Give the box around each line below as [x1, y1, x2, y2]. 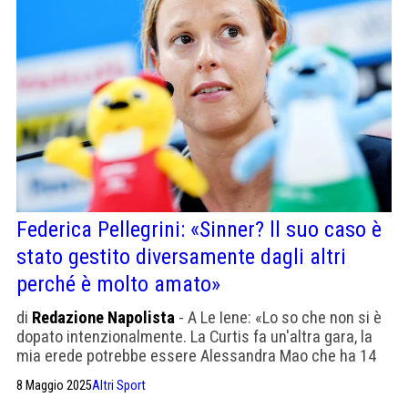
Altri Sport [92, 377, 146, 393]
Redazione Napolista [32, 307, 175, 327]
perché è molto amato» [16, 270, 220, 297]
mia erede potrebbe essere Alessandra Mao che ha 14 [16, 345, 376, 365]
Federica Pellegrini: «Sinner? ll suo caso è [16, 216, 382, 242]
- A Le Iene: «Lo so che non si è [175, 307, 382, 327]
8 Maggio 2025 [16, 377, 92, 393]
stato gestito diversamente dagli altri [16, 243, 346, 270]
